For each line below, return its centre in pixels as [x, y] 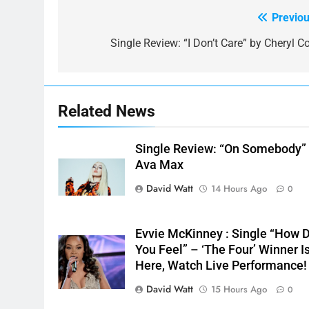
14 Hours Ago [239, 189]
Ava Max [160, 165]
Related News [107, 111]
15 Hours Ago [239, 290]
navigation [110, 47]
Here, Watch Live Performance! [221, 266]
